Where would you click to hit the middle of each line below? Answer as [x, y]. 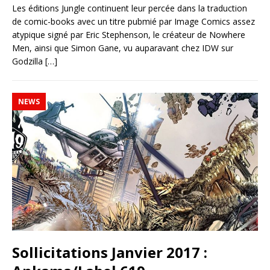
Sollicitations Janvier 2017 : [110, 253]
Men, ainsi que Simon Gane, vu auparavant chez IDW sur [123, 48]
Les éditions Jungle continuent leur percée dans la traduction [130, 8]
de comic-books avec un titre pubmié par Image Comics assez [133, 21]
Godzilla [29, 61]
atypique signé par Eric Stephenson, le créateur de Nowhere [129, 34]
